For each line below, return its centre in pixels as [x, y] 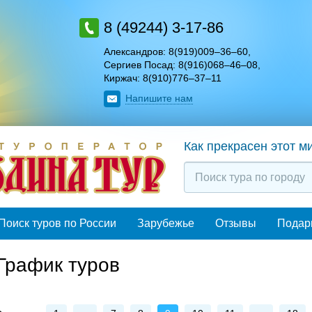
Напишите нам [159, 98]
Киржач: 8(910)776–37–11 [163, 78]
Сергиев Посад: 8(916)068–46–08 [181, 64]
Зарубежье [166, 223]
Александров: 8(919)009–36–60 [176, 51]
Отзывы [236, 223]
